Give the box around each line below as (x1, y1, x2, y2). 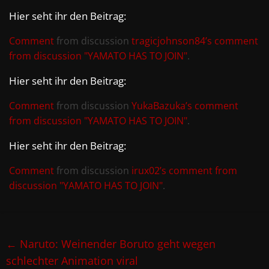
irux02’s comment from (131, 163, 237, 177)
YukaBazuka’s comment (131, 98, 238, 112)
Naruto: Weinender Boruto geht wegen (17, 236, 216, 251)
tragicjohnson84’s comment (131, 34, 258, 47)
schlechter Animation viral (6, 253, 138, 268)
